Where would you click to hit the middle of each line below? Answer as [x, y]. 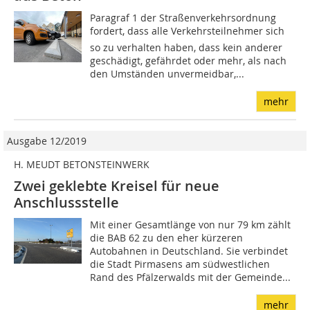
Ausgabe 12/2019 [47, 141]
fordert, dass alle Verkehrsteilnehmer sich [188, 31]
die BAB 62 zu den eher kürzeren [167, 238]
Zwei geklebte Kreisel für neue [117, 186]
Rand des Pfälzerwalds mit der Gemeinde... [191, 277]
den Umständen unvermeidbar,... [167, 74]
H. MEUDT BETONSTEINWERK [82, 165]
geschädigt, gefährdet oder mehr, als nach [189, 61]
